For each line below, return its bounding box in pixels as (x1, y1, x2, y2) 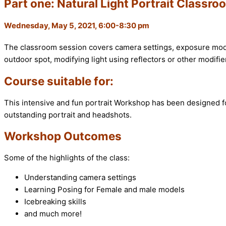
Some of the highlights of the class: (4, 153, 130, 163)
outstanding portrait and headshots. (4, 109, 132, 120)
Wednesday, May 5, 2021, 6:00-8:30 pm (4, 20, 149, 30)
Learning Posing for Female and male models (24, 185, 185, 195)
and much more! (24, 209, 82, 219)
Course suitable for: (4, 74, 114, 88)
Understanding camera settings (24, 173, 136, 183)
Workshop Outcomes (4, 129, 122, 143)
